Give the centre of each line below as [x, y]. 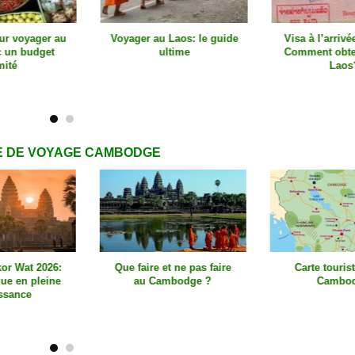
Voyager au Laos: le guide [147, 38]
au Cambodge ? [147, 281]
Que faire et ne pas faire [147, 268]
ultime [147, 52]
